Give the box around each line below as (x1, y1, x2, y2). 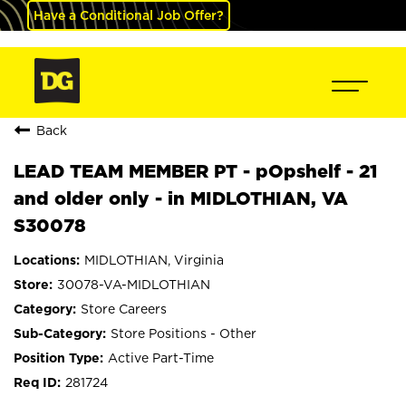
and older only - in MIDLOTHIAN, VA (14, 188, 348, 208)
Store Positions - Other (111, 326, 256, 340)
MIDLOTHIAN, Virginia (84, 253, 224, 266)
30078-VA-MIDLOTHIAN (57, 277, 210, 291)
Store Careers (81, 302, 167, 315)
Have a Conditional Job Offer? (34, 8, 224, 22)
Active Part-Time (108, 351, 214, 364)
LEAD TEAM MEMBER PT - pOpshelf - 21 (14, 160, 377, 181)
